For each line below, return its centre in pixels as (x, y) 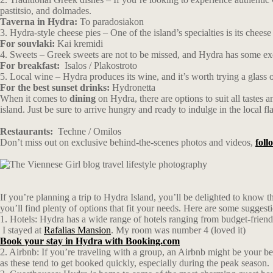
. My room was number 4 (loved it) (178, 230)
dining (83, 98)
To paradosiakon (112, 22)
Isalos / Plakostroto (100, 66)
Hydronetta (133, 87)
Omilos (106, 131)
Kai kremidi (80, 44)
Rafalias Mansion (77, 230)
